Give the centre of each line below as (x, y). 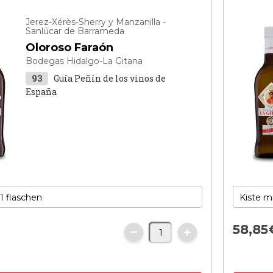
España (41, 92)
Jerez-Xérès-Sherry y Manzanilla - (96, 22)
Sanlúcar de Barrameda (75, 31)
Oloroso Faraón (70, 48)
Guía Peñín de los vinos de (110, 78)
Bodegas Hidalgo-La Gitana (84, 61)
